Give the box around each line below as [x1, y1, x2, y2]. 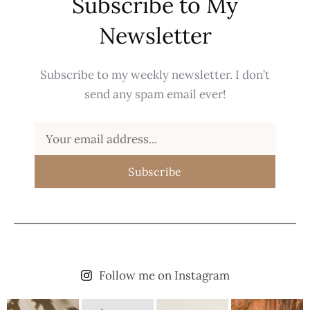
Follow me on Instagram [99, 268, 230, 284]
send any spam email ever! [84, 86, 226, 102]
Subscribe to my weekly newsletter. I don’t [40, 67, 270, 83]
